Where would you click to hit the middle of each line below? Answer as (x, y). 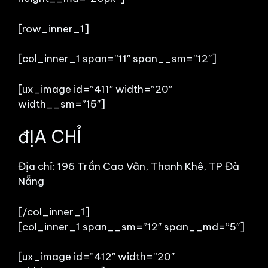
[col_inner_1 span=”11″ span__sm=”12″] (117, 59)
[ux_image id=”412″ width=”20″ (96, 257)
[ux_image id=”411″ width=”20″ (95, 89)
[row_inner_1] (54, 28)
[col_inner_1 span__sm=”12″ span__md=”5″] (131, 226)
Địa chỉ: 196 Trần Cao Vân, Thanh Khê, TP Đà (129, 166)
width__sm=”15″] (62, 104)
